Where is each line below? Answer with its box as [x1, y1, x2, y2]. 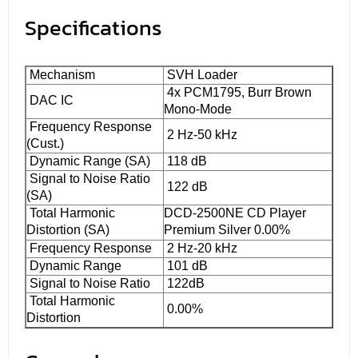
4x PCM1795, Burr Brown [164, 85, 312, 99]
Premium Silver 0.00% [164, 222, 290, 237]
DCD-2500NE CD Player [164, 205, 306, 220]
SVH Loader [164, 67, 237, 82]
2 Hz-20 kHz [164, 241, 237, 255]
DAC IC [26, 93, 74, 107]
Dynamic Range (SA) [26, 153, 150, 168]
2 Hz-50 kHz [164, 127, 237, 141]
